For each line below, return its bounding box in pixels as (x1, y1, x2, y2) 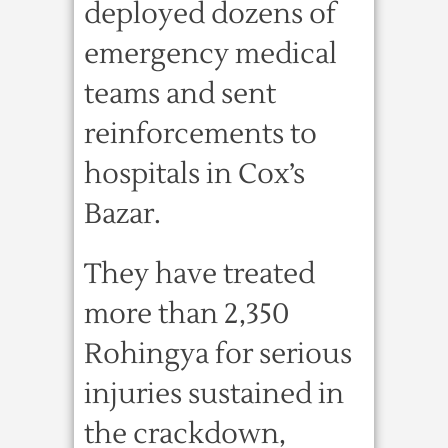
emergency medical (84, 36, 337, 72)
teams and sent (84, 76, 276, 112)
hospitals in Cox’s (84, 156, 305, 192)
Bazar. (84, 196, 161, 232)
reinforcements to (84, 116, 317, 152)
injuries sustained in (84, 376, 344, 412)
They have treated (84, 256, 315, 292)
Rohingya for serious (84, 336, 352, 372)
